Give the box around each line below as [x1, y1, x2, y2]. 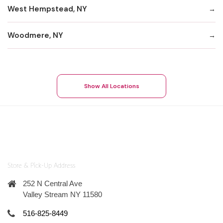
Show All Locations [84, 82, 139, 90]
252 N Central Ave [23, 179, 82, 188]
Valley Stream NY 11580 [23, 190, 102, 199]
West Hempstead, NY [7, 3, 87, 14]
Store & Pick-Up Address [7, 163, 75, 170]
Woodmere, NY [7, 30, 63, 40]
